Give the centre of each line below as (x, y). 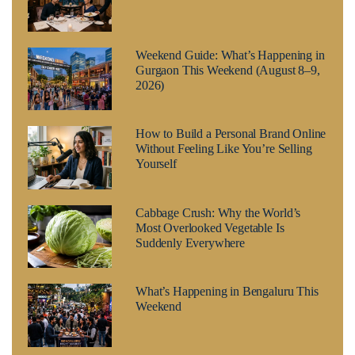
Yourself (156, 164)
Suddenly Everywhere (190, 242)
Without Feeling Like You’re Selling (223, 149)
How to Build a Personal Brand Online (231, 134)
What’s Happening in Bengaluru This (227, 292)
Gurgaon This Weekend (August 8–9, (227, 70)
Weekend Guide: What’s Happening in (230, 55)
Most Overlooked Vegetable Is (210, 227)
